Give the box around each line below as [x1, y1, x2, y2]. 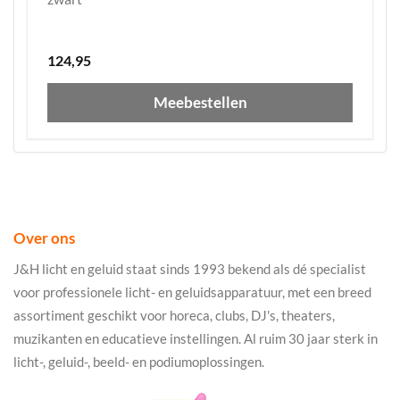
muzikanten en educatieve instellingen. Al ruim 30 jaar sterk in [13, 329, 378, 346]
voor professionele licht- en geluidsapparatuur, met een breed [13, 283, 371, 300]
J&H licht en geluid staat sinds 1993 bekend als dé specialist [13, 260, 366, 277]
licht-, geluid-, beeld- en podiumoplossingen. [13, 353, 264, 370]
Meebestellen [153, 92, 247, 112]
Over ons [13, 228, 75, 247]
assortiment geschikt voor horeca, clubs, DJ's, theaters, [13, 306, 335, 323]
